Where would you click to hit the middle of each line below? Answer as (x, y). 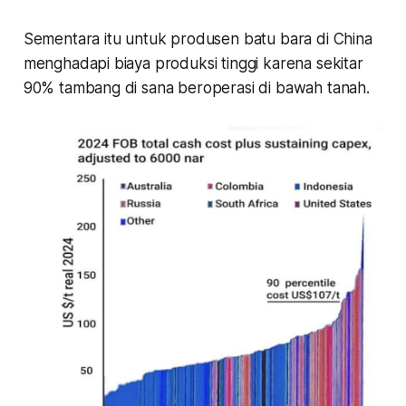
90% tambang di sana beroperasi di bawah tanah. (198, 87)
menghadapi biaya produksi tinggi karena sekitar (193, 63)
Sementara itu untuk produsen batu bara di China (198, 39)
